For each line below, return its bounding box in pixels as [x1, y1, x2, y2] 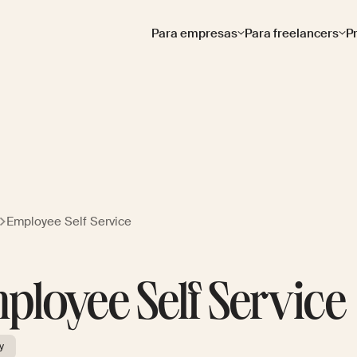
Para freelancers [245, 25, 339, 41]
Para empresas [151, 25, 237, 41]
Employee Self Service [6, 213, 131, 229]
